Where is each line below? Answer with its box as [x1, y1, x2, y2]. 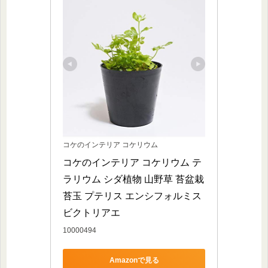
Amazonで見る [109, 256, 159, 265]
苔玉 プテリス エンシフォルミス [63, 190, 202, 201]
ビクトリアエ [63, 207, 120, 218]
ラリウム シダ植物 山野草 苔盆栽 [63, 173, 204, 184]
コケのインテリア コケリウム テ [63, 157, 202, 167]
